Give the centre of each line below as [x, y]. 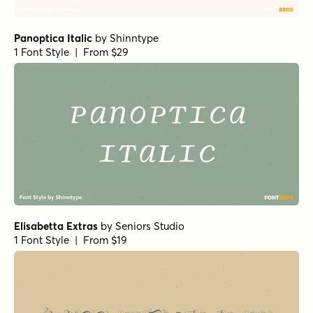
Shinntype [134, 38]
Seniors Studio [150, 226]
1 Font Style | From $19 [71, 240]
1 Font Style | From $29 [71, 52]
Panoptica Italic [53, 38]
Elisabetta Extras [56, 226]
